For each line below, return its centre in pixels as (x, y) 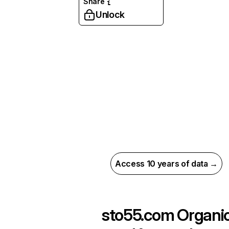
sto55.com (138, 215)
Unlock (110, 15)
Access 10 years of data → (166, 164)
